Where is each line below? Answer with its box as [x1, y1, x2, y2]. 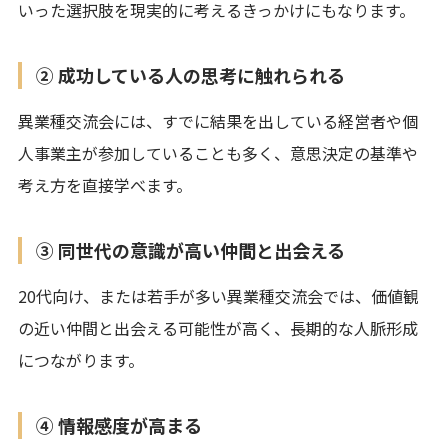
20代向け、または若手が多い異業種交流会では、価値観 [18, 283, 419, 308]
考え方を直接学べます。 [18, 172, 192, 197]
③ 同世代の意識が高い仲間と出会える [36, 236, 345, 263]
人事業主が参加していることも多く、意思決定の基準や [18, 140, 418, 165]
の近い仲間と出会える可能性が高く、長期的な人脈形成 [18, 315, 418, 340]
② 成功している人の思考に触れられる [36, 61, 345, 88]
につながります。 [18, 347, 144, 372]
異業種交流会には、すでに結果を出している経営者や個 [18, 108, 418, 133]
